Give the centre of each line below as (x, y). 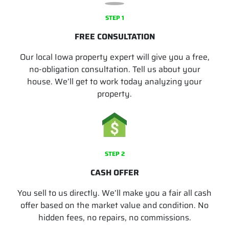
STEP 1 (114, 18)
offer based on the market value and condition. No (114, 205)
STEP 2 (114, 154)
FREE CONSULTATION (114, 37)
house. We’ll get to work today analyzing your (114, 82)
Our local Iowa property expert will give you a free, (114, 57)
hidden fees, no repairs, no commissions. (114, 217)
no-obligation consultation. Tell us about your (114, 69)
